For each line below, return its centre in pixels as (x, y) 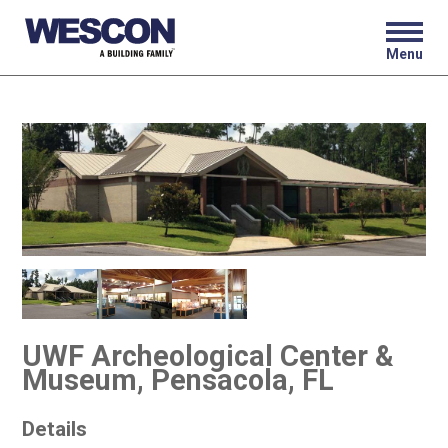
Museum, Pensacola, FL (177, 380)
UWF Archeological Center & (207, 356)
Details (54, 429)
